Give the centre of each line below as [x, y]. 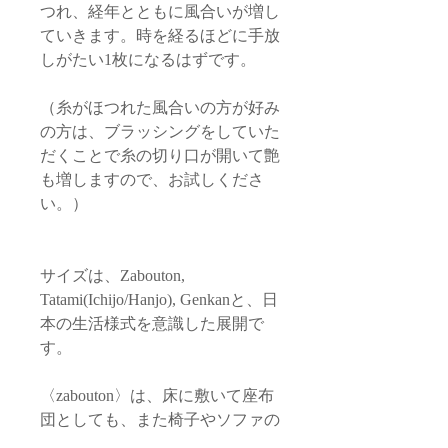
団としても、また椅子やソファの [160, 419]
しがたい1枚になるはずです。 [148, 59]
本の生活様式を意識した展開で [152, 323]
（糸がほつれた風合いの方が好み [160, 107]
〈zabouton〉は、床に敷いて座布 [157, 395]
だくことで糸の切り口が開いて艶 [160, 155]
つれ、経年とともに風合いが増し [160, 11]
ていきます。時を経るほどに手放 [160, 35]
